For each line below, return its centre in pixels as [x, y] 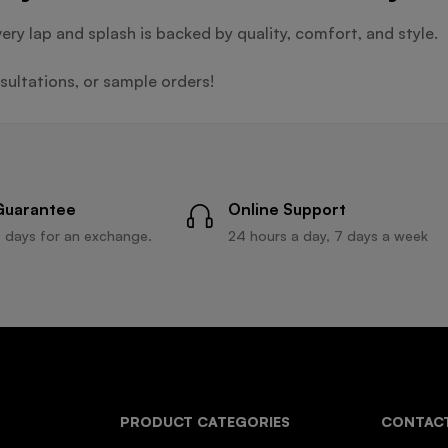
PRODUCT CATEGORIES [204, 421]
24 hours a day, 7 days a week [328, 235]
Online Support [287, 208]
